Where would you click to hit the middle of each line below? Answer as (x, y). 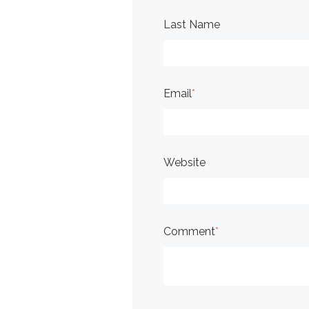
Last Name (192, 24)
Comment (189, 231)
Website (185, 162)
